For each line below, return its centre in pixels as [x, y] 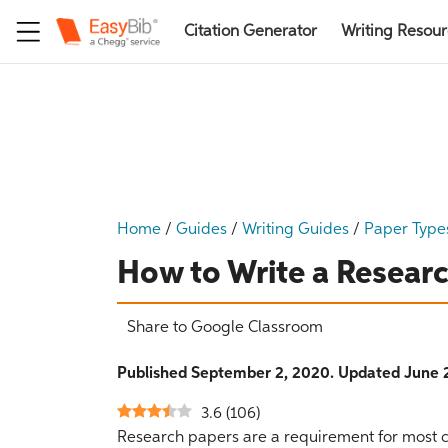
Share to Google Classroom [225, 328]
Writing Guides [295, 230]
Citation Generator [250, 31]
